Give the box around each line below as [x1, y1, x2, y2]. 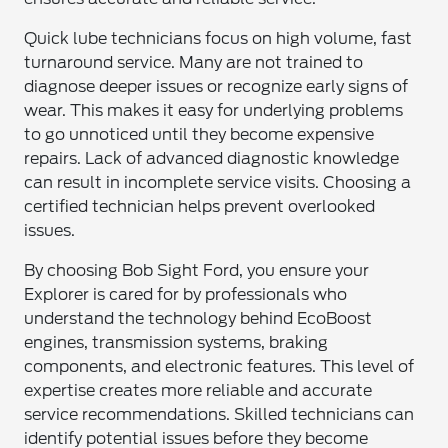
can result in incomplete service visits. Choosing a [24, 173, 412, 192]
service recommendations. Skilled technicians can [24, 405, 415, 424]
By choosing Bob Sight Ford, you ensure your [24, 261, 370, 280]
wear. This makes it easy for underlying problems [24, 101, 404, 120]
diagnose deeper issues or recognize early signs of [24, 77, 409, 96]
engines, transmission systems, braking [24, 333, 329, 352]
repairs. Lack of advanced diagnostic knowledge [24, 149, 400, 168]
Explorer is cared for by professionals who [24, 285, 348, 304]
